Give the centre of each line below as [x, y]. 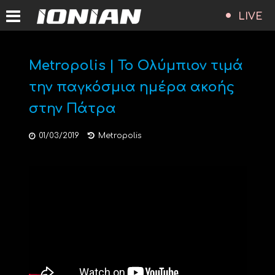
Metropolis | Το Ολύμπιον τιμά [136, 66]
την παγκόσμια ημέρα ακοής [131, 87]
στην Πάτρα [72, 109]
